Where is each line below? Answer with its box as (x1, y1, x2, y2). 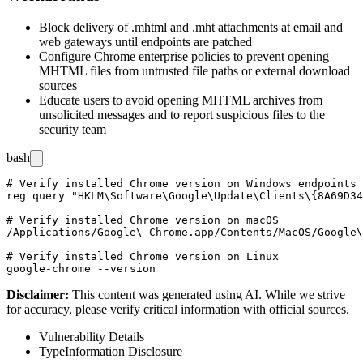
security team (39, 122, 106, 136)
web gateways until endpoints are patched (39, 34, 252, 49)
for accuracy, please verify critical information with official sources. (6, 301, 349, 316)
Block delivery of (39, 19, 131, 34)
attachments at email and (215, 19, 343, 34)
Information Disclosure (65, 344, 182, 358)
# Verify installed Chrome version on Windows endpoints (6, 177, 357, 190)
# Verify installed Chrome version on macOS (6, 213, 279, 226)
